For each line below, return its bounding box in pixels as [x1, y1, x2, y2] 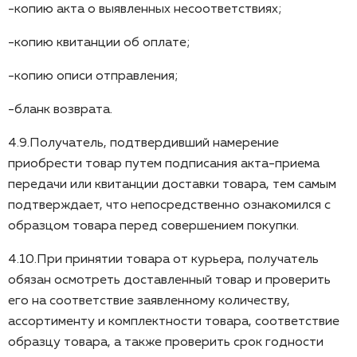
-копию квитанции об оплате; [8, 36, 190, 49]
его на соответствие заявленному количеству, [8, 294, 290, 308]
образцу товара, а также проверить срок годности [8, 335, 324, 349]
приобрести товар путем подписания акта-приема [8, 157, 320, 171]
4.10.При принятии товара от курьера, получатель [8, 253, 319, 266]
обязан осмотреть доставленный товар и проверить [8, 273, 331, 287]
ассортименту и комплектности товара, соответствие [8, 315, 339, 328]
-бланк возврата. [8, 103, 112, 116]
